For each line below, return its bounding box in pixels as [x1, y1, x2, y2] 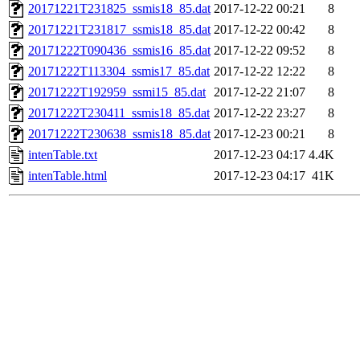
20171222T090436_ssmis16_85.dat [28, 43, 211, 58]
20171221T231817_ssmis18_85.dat [28, 22, 211, 37]
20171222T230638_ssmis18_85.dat [28, 127, 211, 141]
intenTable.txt [28, 148, 97, 162]
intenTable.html [28, 169, 107, 183]
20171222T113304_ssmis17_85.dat [28, 64, 210, 79]
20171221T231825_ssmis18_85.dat [28, 2, 211, 16]
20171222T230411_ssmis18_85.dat [28, 106, 210, 121]
